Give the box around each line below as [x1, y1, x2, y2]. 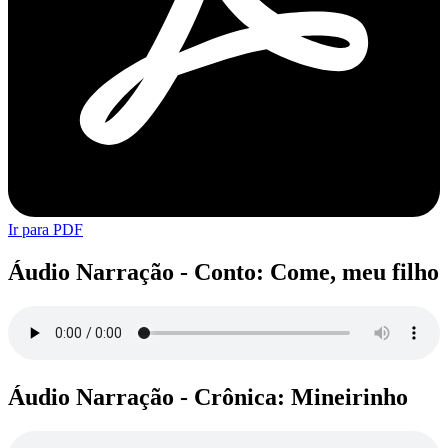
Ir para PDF [8, 221, 83, 239]
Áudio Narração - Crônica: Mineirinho [8, 383, 408, 410]
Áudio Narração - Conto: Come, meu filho [8, 259, 439, 286]
